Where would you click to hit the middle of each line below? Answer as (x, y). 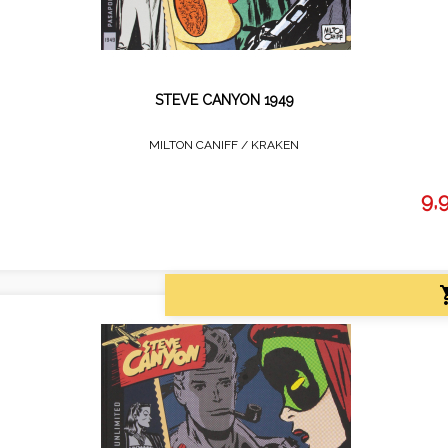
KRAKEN (275, 144)
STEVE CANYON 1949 (224, 99)
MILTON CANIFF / (200, 144)
